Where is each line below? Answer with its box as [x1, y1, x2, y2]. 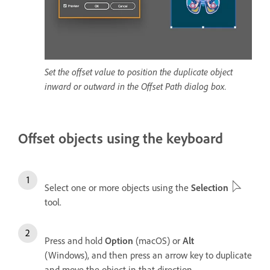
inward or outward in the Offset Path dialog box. [45, 80, 227, 93]
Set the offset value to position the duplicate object [45, 66, 233, 78]
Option [105, 234, 133, 247]
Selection [191, 181, 228, 194]
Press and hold [45, 234, 105, 247]
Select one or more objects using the [45, 181, 191, 194]
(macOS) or [133, 234, 183, 247]
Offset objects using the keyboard [18, 129, 223, 148]
